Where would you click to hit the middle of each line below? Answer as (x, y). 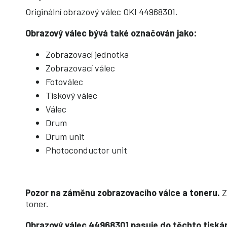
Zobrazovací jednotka (87, 54)
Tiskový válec (71, 96)
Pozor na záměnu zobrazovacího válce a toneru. (124, 193)
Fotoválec (64, 82)
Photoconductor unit (86, 150)
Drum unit (65, 137)
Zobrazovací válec (80, 68)
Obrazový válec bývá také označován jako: (111, 33)
